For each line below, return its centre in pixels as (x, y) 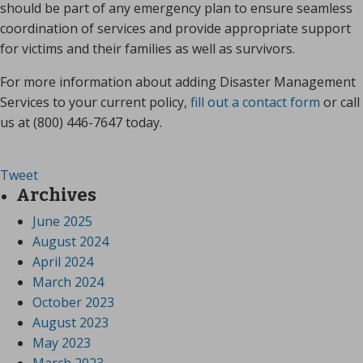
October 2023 (73, 303)
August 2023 (70, 323)
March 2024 (68, 282)
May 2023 (62, 343)
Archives (56, 195)
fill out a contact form (255, 102)
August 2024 (70, 242)
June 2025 (62, 222)
